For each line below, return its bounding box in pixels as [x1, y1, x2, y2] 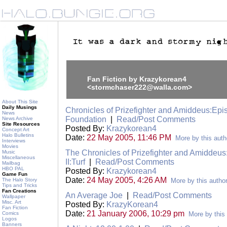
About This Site [2, 99, 38, 104]
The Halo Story [2, 177, 37, 182]
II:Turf [65, 158, 85, 166]
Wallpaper [2, 194, 25, 199]
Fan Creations [2, 188, 36, 194]
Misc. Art [2, 199, 21, 205]
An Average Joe [65, 191, 123, 200]
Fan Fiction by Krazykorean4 [87, 75, 186, 83]
